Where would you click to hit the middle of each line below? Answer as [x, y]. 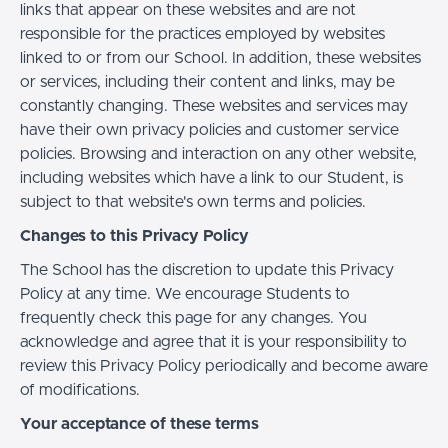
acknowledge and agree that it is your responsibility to [213, 341]
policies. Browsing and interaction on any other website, [218, 153]
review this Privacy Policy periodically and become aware [224, 365]
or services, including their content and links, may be [207, 81]
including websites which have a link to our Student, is [211, 177]
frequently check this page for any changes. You [193, 317]
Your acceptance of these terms [139, 423]
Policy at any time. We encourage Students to [185, 293]
